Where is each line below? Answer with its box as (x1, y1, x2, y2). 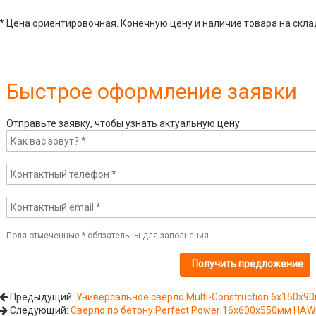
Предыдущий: (7, 291, 76, 303)
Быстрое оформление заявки (6, 78, 297, 104)
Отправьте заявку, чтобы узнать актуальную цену (6, 117, 240, 129)
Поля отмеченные (6, 230, 82, 241)
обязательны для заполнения (85, 230, 209, 241)
